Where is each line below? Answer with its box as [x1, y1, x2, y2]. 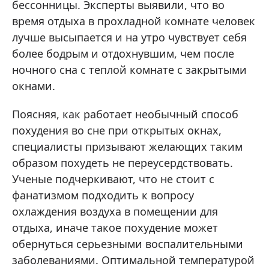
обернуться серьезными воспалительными [12, 236, 243, 251]
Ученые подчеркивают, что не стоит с [12, 171, 214, 186]
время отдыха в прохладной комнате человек [12, 13, 255, 28]
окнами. [12, 78, 55, 93]
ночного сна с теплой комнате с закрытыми [12, 62, 247, 77]
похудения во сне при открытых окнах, [12, 122, 222, 138]
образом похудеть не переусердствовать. [12, 155, 233, 170]
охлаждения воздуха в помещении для [12, 204, 218, 219]
